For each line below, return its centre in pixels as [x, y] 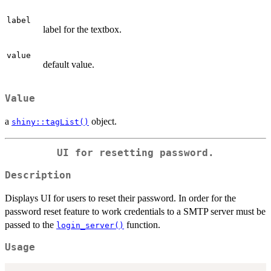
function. [142, 224]
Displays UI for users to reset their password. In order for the [120, 198]
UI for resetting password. [135, 153]
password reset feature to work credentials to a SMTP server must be [135, 211]
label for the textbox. [82, 30]
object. [103, 122]
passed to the [31, 224]
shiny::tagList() [50, 122]
